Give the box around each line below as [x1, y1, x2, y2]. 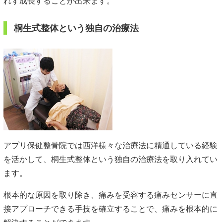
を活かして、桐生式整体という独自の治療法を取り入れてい [3, 153, 218, 165]
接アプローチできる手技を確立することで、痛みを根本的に [3, 202, 218, 214]
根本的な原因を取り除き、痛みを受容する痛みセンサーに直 [3, 188, 218, 200]
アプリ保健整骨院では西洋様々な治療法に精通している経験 [3, 139, 218, 151]
